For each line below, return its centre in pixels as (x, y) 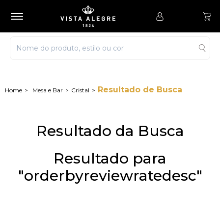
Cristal (80, 90)
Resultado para (110, 158)
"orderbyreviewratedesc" (110, 176)
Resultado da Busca (110, 131)
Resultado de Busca (140, 90)
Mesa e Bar (48, 90)
